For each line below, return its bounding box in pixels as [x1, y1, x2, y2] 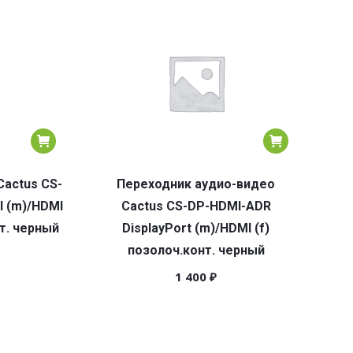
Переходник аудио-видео [117, 176, 275, 191]
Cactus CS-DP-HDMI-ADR [121, 199, 271, 214]
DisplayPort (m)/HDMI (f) [122, 221, 269, 236]
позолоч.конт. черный [127, 243, 265, 258]
